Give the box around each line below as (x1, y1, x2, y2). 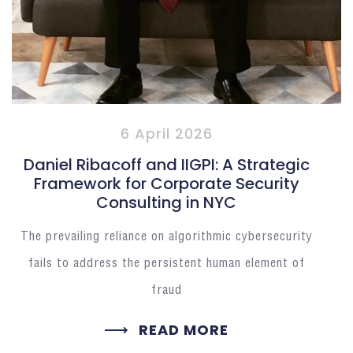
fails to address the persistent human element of (28, 258, 305, 270)
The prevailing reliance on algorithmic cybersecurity (20, 231, 313, 243)
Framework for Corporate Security (33, 173, 299, 195)
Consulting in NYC (96, 191, 237, 214)
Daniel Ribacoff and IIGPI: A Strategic (23, 154, 310, 176)
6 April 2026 (120, 124, 213, 144)
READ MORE (138, 320, 229, 340)
